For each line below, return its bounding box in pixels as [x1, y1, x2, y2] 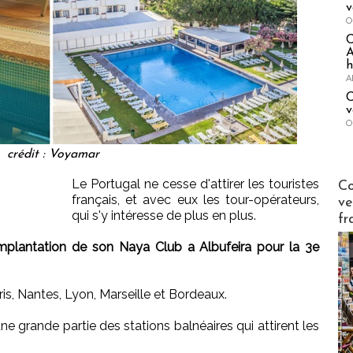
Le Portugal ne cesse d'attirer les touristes [72, 176, 319, 192]
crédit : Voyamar [6, 148, 99, 162]
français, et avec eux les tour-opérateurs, [72, 192, 319, 208]
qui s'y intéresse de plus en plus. [72, 208, 256, 224]
